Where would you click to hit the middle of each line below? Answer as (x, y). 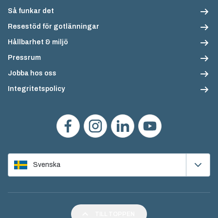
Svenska (47, 165)
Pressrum (24, 58)
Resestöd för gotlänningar (54, 27)
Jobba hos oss (32, 73)
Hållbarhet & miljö (38, 42)
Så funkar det (31, 11)
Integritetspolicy (36, 89)
